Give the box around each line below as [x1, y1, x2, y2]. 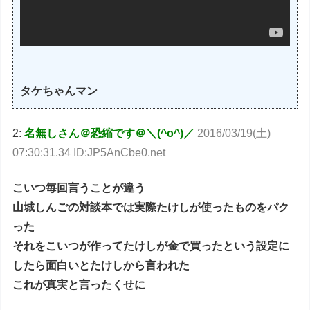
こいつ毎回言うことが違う [12, 181, 146, 194]
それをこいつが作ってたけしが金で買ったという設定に [12, 239, 290, 252]
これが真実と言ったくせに [12, 278, 146, 291]
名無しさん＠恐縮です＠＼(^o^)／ [24, 127, 195, 140]
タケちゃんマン [20, 84, 98, 97]
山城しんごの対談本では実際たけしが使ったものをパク [12, 201, 290, 213]
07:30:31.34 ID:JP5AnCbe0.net [12, 147, 166, 159]
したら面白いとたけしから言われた [12, 259, 190, 271]
